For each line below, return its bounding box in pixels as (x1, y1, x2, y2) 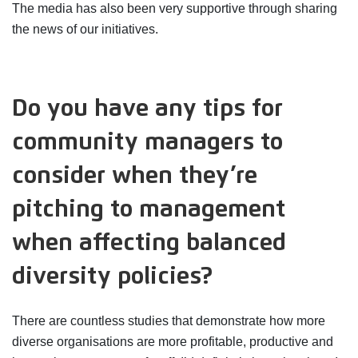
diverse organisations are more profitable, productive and (12, 335, 333, 349)
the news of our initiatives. (12, 22, 158, 36)
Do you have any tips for (12, 96, 283, 121)
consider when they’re (12, 163, 257, 188)
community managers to (12, 129, 283, 154)
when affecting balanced (12, 230, 286, 255)
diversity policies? (12, 264, 213, 288)
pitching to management (12, 197, 285, 221)
